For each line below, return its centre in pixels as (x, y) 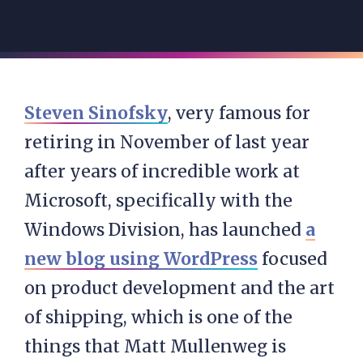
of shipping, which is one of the (158, 317)
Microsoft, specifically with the (158, 201)
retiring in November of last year (167, 142)
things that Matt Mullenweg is (155, 346)
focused (293, 259)
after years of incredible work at (162, 171)
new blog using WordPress (141, 259)
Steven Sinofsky (96, 113)
